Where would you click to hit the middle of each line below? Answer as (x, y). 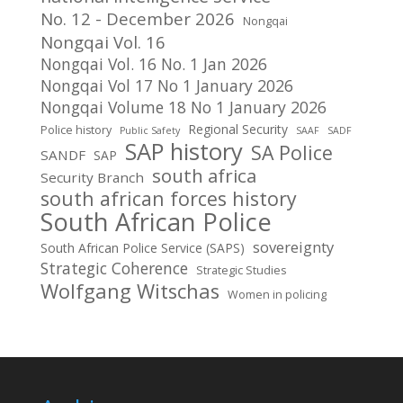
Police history (76, 130)
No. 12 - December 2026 (137, 18)
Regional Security (237, 129)
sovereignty (293, 247)
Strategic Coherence (114, 268)
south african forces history (168, 198)
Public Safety (149, 130)
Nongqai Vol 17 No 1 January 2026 (166, 85)
